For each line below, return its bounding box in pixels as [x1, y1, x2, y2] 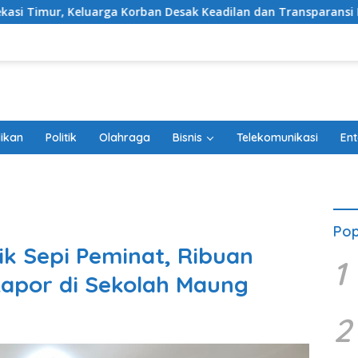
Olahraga [99, 130, 150, 145]
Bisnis [173, 130, 202, 145]
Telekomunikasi [237, 130, 318, 145]
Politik [46, 130, 77, 145]
